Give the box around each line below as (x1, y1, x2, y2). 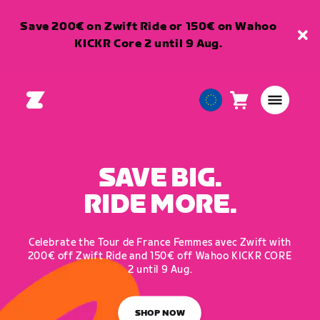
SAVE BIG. (98, 163, 222, 194)
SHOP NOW (135, 308, 185, 319)
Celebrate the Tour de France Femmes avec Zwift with (29, 236, 291, 249)
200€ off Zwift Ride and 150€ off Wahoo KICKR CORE (27, 249, 293, 262)
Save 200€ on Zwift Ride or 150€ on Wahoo (20, 20, 277, 34)
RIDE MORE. (84, 189, 236, 221)
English (204, 138, 234, 149)
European (204, 102, 250, 115)
